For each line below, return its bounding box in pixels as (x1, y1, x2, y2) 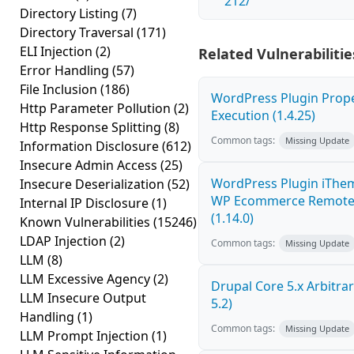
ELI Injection (20, 43, 96, 60)
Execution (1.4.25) (211, 107, 315, 124)
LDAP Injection (20, 232, 110, 250)
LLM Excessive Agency (20, 270, 153, 288)
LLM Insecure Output (20, 289, 146, 307)
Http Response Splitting (20, 119, 164, 136)
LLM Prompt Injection (20, 327, 152, 345)
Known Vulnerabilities (20, 213, 153, 231)
